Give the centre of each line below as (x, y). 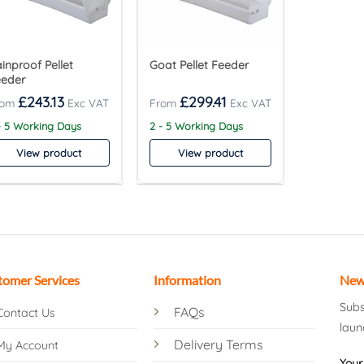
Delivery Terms (218, 345)
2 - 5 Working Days (197, 126)
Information (187, 280)
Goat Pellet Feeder (199, 65)
